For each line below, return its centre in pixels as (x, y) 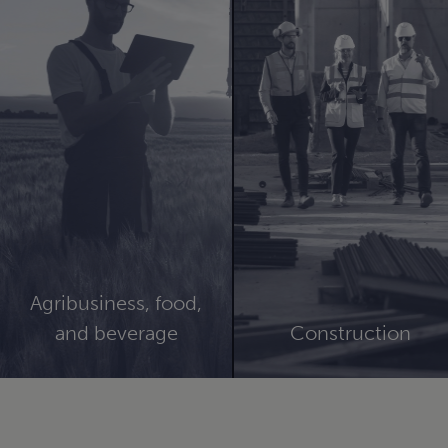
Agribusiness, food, (116, 302)
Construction (350, 332)
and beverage (116, 332)
